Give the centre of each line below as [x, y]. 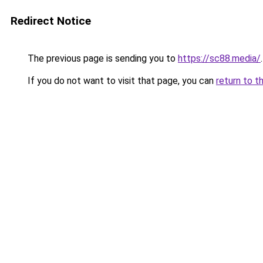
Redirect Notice [51, 21]
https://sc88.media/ [219, 58]
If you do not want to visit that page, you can [121, 81]
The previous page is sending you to [102, 58]
